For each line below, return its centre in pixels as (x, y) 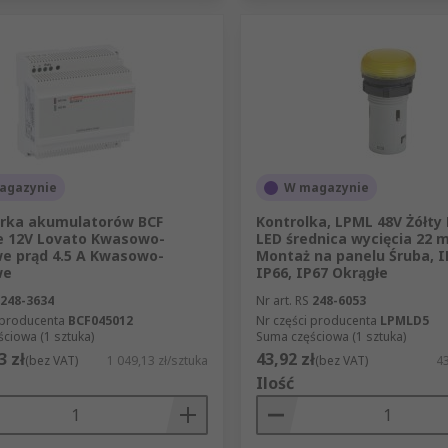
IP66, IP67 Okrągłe (321, 273)
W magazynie (326, 188)
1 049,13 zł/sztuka (157, 361)
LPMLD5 (404, 321)
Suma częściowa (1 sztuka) (330, 337)
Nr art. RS (282, 301)
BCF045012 (100, 321)
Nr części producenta (316, 321)
